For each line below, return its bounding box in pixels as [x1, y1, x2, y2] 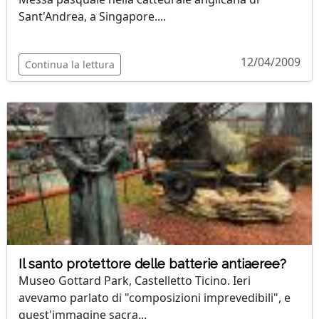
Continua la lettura [25, 58, 115, 71]
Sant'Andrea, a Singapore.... [19, 9, 166, 24]
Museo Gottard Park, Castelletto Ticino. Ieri [19, 273, 251, 288]
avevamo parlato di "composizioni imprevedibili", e [19, 290, 291, 305]
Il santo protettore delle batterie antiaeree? [19, 256, 286, 271]
